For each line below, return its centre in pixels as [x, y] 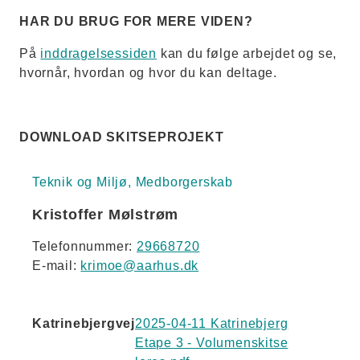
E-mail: [57, 266]
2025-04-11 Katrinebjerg [212, 323]
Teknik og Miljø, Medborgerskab [133, 182]
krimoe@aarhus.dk [140, 266]
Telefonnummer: [85, 246]
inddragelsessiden [99, 53]
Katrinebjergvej [84, 323]
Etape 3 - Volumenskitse [212, 343]
